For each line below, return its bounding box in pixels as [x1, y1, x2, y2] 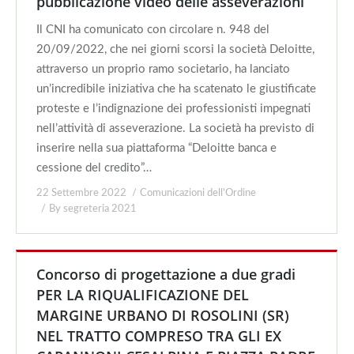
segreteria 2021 [63, 204, 137, 214]
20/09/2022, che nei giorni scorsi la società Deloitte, [36, 43, 314, 55]
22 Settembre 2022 [36, 188, 126, 198]
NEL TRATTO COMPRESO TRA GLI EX [36, 326, 281, 345]
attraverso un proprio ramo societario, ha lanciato [36, 63, 290, 75]
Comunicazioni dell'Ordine [140, 188, 256, 198]
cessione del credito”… [36, 162, 152, 174]
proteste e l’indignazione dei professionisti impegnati [36, 103, 311, 115]
